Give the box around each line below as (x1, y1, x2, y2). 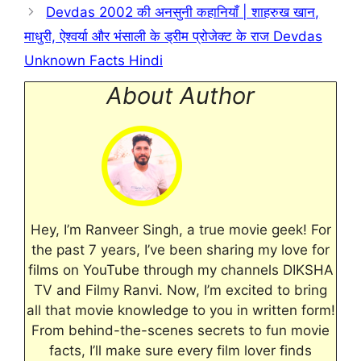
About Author (106, 81, 255, 110)
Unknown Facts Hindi (24, 52, 163, 68)
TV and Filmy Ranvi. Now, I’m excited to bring (34, 281, 327, 298)
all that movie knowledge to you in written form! (26, 301, 335, 318)
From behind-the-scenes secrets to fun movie (31, 322, 330, 338)
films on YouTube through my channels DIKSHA (27, 261, 334, 278)
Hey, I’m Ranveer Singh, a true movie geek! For (30, 221, 331, 238)
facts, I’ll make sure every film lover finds (49, 342, 312, 359)
